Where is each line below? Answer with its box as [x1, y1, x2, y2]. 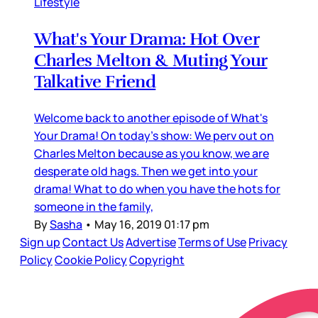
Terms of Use [178, 234, 246, 250]
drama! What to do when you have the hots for [34, 180, 280, 197]
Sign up [20, 234, 60, 250]
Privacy [248, 234, 287, 250]
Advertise [126, 234, 176, 250]
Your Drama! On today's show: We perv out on [34, 127, 274, 143]
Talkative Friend [34, 70, 156, 92]
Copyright [129, 251, 185, 268]
